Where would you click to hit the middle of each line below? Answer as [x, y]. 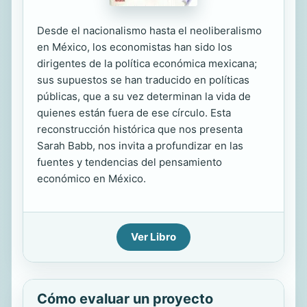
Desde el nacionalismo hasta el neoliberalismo [149, 30]
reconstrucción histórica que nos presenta [140, 129]
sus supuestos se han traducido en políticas [143, 80]
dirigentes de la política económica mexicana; [147, 63]
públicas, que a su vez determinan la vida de [144, 96]
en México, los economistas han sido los [135, 47]
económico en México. [91, 179]
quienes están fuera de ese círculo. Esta [134, 113]
